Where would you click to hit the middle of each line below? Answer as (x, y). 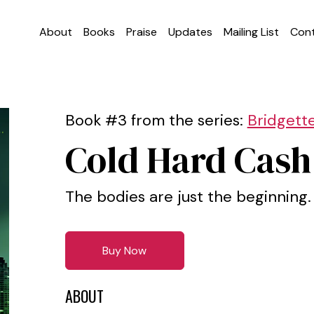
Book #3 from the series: (156, 120)
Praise (142, 32)
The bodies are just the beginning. (188, 197)
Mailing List (251, 32)
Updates (190, 32)
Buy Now (125, 251)
